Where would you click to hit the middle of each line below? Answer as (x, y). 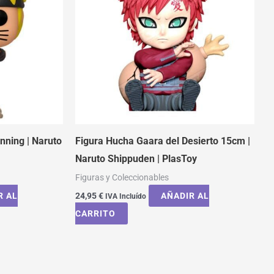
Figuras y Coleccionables (122, 177)
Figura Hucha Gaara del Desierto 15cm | (163, 141)
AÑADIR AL (185, 196)
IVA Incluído (126, 197)
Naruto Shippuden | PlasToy (136, 158)
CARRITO (95, 214)
